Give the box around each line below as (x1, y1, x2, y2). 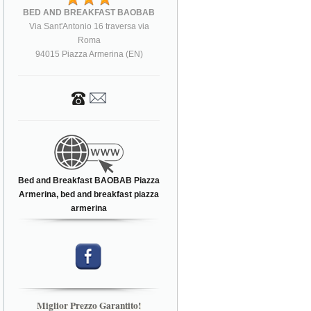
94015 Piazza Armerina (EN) (35, 49, 143, 59)
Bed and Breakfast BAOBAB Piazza (18, 175, 160, 185)
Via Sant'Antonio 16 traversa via (28, 21, 149, 31)
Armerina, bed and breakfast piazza (19, 189, 160, 199)
